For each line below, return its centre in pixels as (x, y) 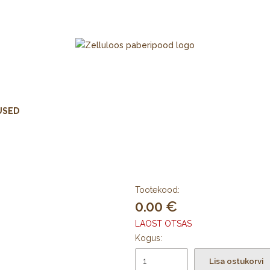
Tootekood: (157, 190)
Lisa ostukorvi (236, 261)
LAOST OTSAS (163, 223)
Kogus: (149, 238)
